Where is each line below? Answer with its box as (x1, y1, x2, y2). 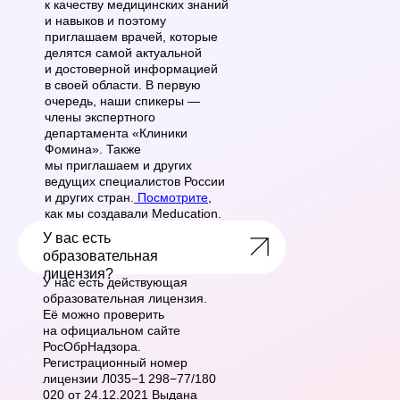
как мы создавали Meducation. (45, 205, 221, 221)
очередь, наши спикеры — (45, 93, 200, 108)
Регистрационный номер (43, 354, 187, 370)
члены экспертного (45, 109, 155, 124)
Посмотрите (137, 189, 208, 204)
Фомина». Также (45, 141, 141, 156)
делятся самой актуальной (45, 45, 202, 60)
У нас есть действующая (43, 274, 187, 289)
